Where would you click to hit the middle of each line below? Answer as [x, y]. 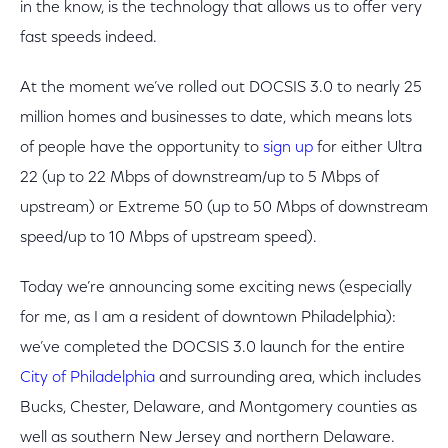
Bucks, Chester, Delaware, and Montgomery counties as [218, 408]
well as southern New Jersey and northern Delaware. [207, 438]
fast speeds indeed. [88, 38]
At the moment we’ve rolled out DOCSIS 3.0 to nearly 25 [221, 88]
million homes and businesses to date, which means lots [216, 118]
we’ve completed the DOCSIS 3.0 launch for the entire [212, 348]
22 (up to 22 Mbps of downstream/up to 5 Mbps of [199, 178]
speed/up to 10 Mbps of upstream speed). [168, 238]
